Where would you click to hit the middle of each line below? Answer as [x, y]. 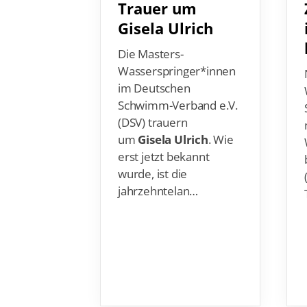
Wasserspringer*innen [177, 52]
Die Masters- [151, 35]
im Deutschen [154, 69]
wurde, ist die [153, 155]
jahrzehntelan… [158, 172]
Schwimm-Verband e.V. [178, 86]
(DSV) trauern [153, 103]
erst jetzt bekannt [164, 138]
